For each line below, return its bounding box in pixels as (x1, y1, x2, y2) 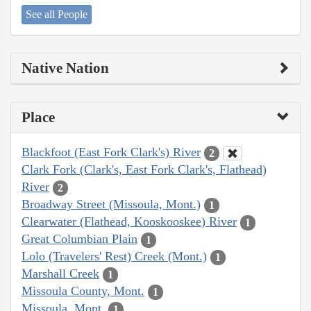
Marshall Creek (22, 267, 99, 281)
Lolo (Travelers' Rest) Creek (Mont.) (22, 249, 207, 264)
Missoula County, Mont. (22, 284, 144, 299)
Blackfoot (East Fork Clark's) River (22, 145, 201, 160)
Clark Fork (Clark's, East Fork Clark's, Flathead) (22, 162, 267, 177)
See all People (26, 8, 87, 21)
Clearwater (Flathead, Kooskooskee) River (22, 215, 237, 229)
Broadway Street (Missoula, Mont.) (22, 197, 201, 212)
